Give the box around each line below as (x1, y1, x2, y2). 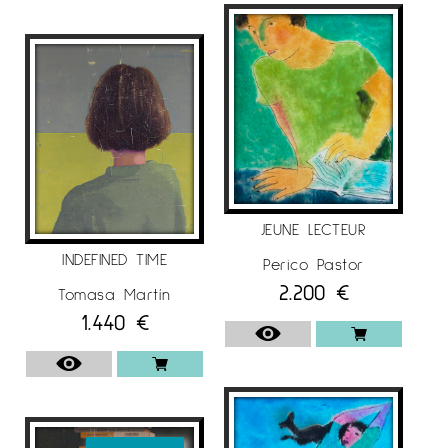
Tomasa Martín (58, 284, 171, 304)
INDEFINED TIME (62, 249, 167, 269)
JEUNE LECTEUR (260, 218, 367, 238)
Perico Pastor (263, 253, 364, 273)
